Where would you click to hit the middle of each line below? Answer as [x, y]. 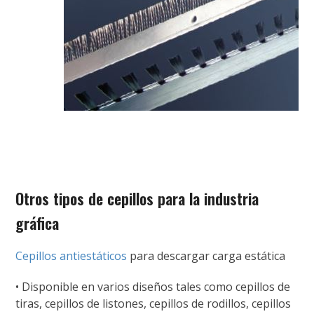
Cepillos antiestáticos [71, 255]
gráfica [37, 223]
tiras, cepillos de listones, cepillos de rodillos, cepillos [153, 303]
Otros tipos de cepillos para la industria [137, 198]
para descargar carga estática [206, 255]
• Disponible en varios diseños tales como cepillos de [153, 286]
